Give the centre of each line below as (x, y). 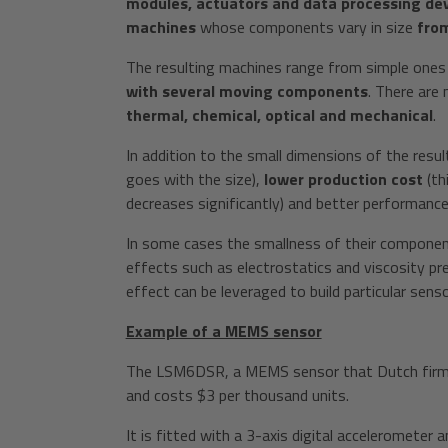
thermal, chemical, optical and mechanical (279, 115)
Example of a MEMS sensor (223, 331)
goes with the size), (194, 179)
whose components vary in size (306, 27)
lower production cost (343, 179)
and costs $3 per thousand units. (237, 395)
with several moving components (246, 91)
